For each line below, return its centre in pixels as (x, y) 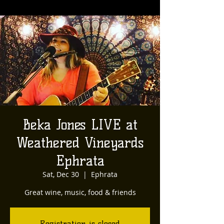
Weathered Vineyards (80, 142)
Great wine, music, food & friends (80, 192)
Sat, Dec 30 (61, 174)
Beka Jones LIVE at (80, 124)
